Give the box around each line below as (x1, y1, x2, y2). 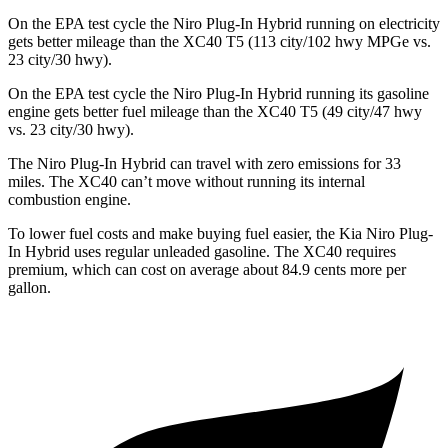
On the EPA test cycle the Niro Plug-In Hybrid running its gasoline (8, 85, 429, 103)
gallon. (8, 279, 51, 297)
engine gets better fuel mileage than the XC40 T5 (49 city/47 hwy (8, 103, 422, 121)
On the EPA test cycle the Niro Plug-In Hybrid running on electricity (8, 15, 440, 33)
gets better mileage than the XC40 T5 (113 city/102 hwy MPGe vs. (8, 33, 431, 51)
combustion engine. (8, 191, 131, 209)
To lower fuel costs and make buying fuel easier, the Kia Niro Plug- (8, 225, 433, 243)
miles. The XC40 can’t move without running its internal (8, 173, 365, 191)
